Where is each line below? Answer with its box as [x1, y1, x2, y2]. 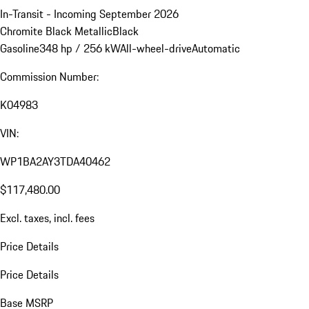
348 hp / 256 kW [39, 40, 120, 57]
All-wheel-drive [120, 40, 192, 57]
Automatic [192, 40, 240, 57]
